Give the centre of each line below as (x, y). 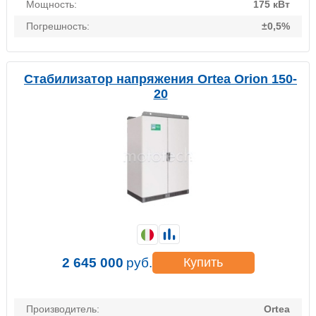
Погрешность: (58, 26)
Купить (203, 263)
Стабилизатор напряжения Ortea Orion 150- (160, 79)
